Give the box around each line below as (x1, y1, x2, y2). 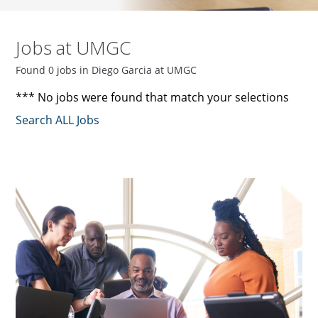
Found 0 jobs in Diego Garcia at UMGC (16, 63, 197, 77)
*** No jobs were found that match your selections (16, 89, 290, 106)
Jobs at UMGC (16, 35, 131, 61)
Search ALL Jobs (16, 112, 100, 128)
